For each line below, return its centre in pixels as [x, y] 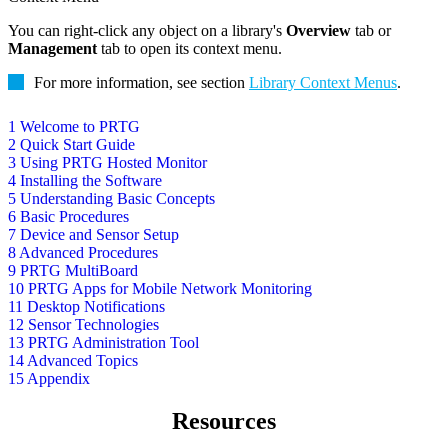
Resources [224, 421]
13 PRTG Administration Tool [103, 343]
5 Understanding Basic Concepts [111, 199]
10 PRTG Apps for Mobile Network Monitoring [160, 289]
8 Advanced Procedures [83, 253]
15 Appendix [49, 379]
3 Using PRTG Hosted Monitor [107, 163]
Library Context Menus [323, 83]
